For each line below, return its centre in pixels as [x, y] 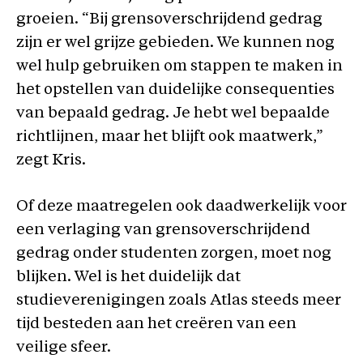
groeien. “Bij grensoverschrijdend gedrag [169, 19]
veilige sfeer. [64, 348]
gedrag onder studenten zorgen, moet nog [174, 254]
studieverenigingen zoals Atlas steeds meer [179, 301]
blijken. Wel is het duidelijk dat [128, 278]
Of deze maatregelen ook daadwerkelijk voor [181, 207]
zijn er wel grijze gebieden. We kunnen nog [175, 43]
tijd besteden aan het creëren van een [156, 325]
